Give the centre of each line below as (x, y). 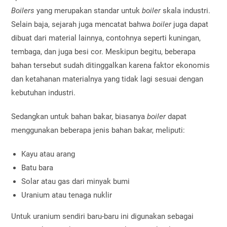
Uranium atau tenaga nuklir (67, 195)
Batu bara (37, 167)
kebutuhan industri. (44, 92)
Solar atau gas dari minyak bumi (76, 181)
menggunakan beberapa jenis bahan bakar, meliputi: (98, 130)
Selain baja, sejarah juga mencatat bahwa (82, 24)
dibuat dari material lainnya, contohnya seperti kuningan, (106, 38)
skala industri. (186, 10)
